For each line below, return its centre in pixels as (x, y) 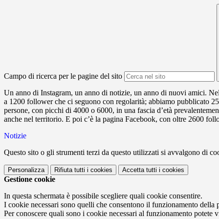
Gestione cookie (30, 179)
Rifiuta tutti (70, 170)
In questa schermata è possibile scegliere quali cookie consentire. (103, 196)
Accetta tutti (140, 170)
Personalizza (26, 170)
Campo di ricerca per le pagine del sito (63, 76)
